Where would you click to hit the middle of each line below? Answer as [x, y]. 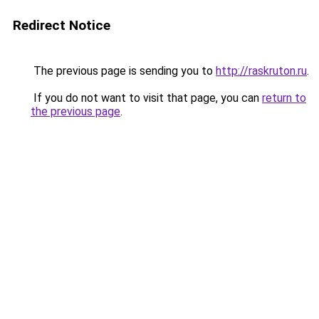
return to [284, 98]
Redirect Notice [62, 25]
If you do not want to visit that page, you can [146, 98]
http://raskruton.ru [261, 71]
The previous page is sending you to [123, 71]
